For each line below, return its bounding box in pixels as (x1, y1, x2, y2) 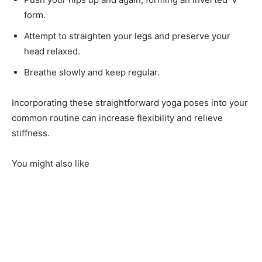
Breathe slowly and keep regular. (24, 66, 160, 78)
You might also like (12, 157, 89, 169)
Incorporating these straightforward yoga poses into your (12, 96, 248, 108)
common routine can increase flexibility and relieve (12, 112, 223, 123)
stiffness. (12, 127, 50, 139)
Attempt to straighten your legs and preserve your (24, 30, 230, 42)
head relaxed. (24, 45, 80, 57)
